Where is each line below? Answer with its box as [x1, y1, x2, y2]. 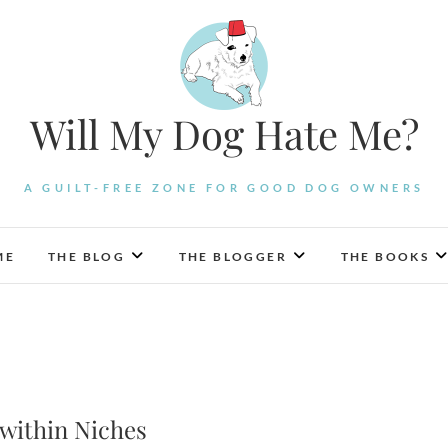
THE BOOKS [340, 249, 430, 264]
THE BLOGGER [178, 249, 288, 264]
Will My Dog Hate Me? [29, 107, 419, 160]
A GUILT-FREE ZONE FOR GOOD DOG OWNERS [23, 181, 425, 194]
